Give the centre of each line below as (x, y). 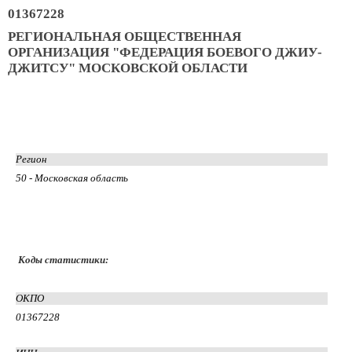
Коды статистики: (63, 259)
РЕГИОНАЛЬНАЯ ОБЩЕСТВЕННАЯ (125, 36)
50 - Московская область (72, 178)
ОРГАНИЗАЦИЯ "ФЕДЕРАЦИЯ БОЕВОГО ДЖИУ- (165, 52)
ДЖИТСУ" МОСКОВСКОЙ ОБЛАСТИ (128, 68)
